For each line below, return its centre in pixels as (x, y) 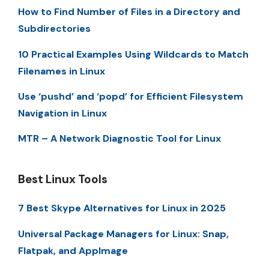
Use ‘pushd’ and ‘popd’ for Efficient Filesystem (131, 96)
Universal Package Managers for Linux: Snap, (123, 234)
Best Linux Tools (63, 180)
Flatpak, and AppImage (73, 250)
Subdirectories (54, 29)
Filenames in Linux (62, 71)
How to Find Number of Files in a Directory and (129, 12)
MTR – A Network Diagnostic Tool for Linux (119, 139)
